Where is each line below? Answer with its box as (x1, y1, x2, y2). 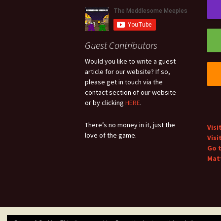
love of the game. (85, 131, 137, 140)
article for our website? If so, (85, 67, 170, 76)
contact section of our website (85, 88, 176, 97)
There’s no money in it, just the (85, 120, 175, 130)
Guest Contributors (85, 39, 157, 52)
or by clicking (85, 98, 125, 108)
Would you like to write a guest (85, 57, 176, 66)
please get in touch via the (85, 77, 163, 87)
